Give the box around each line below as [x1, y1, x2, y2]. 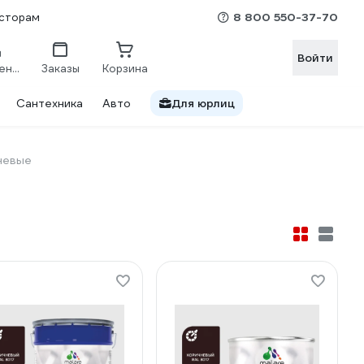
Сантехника [16, 96, 83, 110]
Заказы [41, 61, 80, 76]
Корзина [102, 61, 148, 76]
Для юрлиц [171, 96, 235, 110]
